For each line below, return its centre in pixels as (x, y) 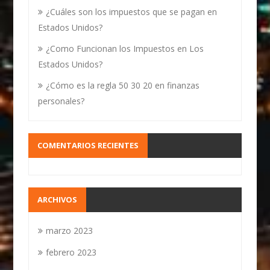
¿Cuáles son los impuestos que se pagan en (132, 12)
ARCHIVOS (58, 199)
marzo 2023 (70, 231)
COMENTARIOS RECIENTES (88, 145)
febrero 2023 (71, 252)
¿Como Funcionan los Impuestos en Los (125, 49)
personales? (61, 101)
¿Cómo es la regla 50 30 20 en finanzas (123, 85)
